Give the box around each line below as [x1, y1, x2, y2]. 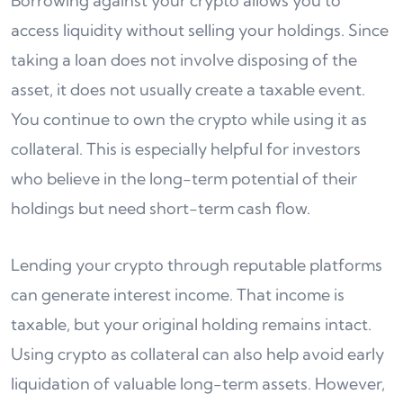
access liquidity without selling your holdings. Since [11, 20, 389, 40]
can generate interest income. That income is [11, 284, 345, 305]
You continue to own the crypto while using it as [11, 109, 367, 130]
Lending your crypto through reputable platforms [11, 255, 382, 275]
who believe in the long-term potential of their [11, 168, 357, 189]
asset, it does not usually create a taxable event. [11, 79, 365, 100]
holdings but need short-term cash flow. [11, 198, 310, 219]
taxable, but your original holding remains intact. [11, 314, 372, 335]
